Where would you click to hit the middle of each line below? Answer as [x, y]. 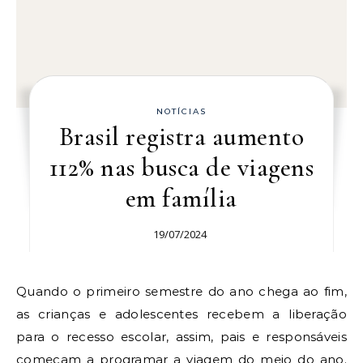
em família [181, 198]
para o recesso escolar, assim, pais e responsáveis [181, 337]
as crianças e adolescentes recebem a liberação [181, 314]
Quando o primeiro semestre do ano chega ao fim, [22, 291]
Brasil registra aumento [181, 137]
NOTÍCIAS [181, 111]
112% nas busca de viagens [181, 167]
